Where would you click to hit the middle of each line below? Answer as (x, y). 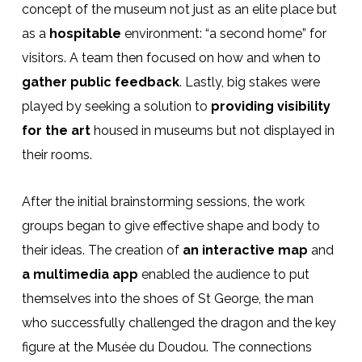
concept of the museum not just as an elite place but (179, 9)
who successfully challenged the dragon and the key (179, 323)
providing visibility (270, 106)
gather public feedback (100, 82)
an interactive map (245, 250)
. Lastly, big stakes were (249, 82)
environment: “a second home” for (223, 34)
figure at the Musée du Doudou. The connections (166, 347)
